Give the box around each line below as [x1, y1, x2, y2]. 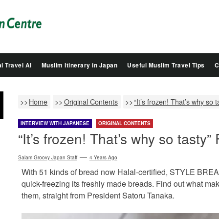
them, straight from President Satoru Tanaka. [21, 189, 175, 201]
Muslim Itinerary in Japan [41, 60, 117, 69]
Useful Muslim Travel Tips [127, 60, 205, 69]
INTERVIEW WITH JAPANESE [20, 119, 89, 127]
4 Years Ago [89, 153, 117, 161]
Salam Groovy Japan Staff [18, 153, 77, 161]
